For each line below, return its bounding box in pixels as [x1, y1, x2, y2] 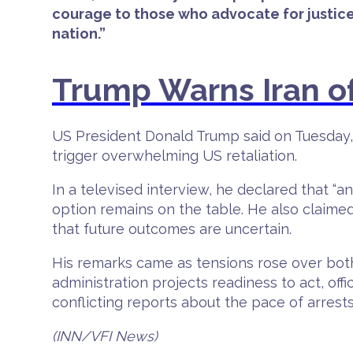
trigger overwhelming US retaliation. [52, 147, 297, 164]
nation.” [52, 25, 106, 42]
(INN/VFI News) [52, 328, 158, 344]
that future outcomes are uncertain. [52, 221, 292, 237]
